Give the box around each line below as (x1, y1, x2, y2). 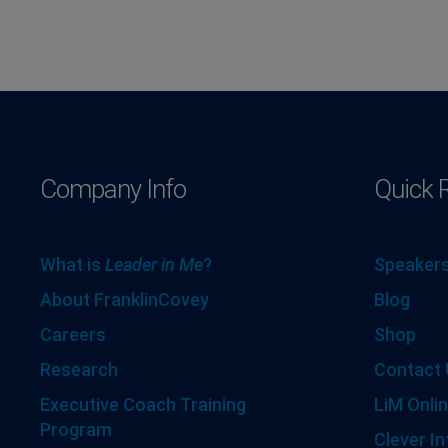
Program (40, 418, 112, 440)
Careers (40, 323, 106, 345)
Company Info (40, 173, 186, 204)
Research (40, 358, 118, 380)
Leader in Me (105, 253, 203, 275)
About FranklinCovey (40, 288, 209, 310)
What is (40, 253, 105, 275)
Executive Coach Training (40, 393, 246, 415)
